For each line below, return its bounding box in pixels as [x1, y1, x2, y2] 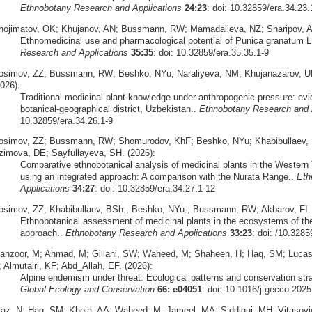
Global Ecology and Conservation [19, 284, 155, 295]
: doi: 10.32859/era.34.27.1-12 [94, 183, 215, 194]
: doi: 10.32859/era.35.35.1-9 [153, 47, 269, 58]
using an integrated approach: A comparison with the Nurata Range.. [19, 171, 297, 182]
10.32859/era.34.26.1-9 [19, 115, 113, 126]
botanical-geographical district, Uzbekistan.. [19, 103, 199, 114]
